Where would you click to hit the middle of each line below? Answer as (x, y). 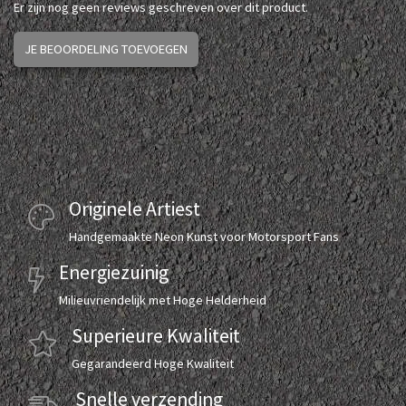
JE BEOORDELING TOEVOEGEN (106, 48)
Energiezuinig (114, 272)
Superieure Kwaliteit (156, 335)
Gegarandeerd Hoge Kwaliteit (153, 363)
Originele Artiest (135, 208)
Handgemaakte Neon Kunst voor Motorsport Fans (204, 236)
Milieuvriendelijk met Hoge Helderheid (163, 300)
